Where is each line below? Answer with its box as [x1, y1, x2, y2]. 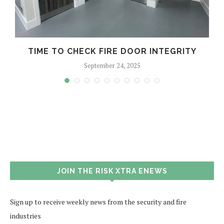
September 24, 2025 [83, 60, 140, 70]
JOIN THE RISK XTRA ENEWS [56, 166, 167, 175]
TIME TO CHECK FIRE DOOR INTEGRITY [27, 46, 196, 56]
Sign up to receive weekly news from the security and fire [10, 196, 186, 206]
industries [10, 210, 41, 220]
